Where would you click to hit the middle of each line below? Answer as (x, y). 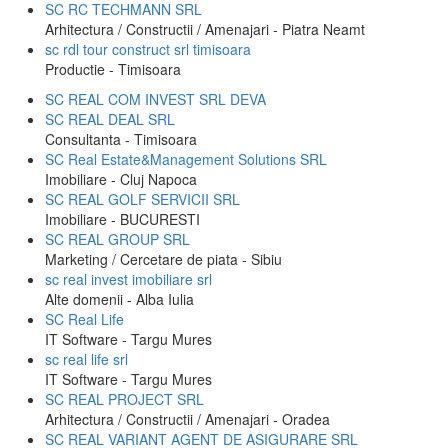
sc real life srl (86, 359)
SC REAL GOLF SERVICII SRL (142, 199)
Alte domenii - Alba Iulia (119, 299)
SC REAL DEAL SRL (110, 119)
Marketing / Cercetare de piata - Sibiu (163, 259)
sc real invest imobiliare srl (128, 279)
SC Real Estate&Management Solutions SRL (186, 159)
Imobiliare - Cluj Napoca (121, 179)
